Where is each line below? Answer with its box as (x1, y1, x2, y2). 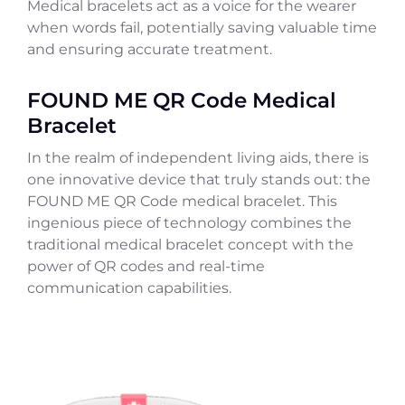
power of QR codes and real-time (27, 258, 265, 276)
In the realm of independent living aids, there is (27, 149, 369, 167)
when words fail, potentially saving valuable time (27, 19, 377, 37)
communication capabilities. (27, 279, 231, 297)
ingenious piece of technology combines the (27, 214, 352, 232)
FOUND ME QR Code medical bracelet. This (27, 193, 337, 211)
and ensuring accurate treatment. (27, 41, 272, 59)
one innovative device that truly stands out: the (27, 171, 371, 189)
